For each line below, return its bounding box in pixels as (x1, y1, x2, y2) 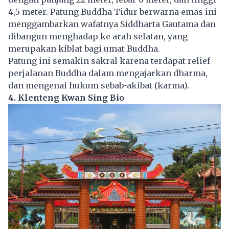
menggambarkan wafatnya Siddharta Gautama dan (8, 18, 216, 29)
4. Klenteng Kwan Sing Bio (8, 92, 124, 103)
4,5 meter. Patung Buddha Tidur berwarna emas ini (8, 6, 217, 17)
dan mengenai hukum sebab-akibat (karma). (8, 80, 189, 90)
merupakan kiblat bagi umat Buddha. (8, 43, 160, 54)
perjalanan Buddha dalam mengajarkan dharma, (8, 67, 208, 78)
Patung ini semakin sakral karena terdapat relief (8, 55, 210, 66)
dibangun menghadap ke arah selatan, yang (8, 31, 188, 41)
